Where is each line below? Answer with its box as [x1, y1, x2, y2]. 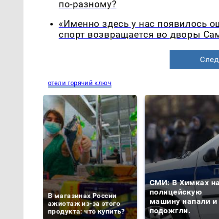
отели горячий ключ [48, 79, 112, 87]
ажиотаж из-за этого [48, 199, 120, 208]
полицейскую [150, 187, 202, 197]
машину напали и [150, 197, 218, 206]
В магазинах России [48, 192, 117, 200]
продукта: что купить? [48, 207, 125, 216]
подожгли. [150, 206, 191, 216]
